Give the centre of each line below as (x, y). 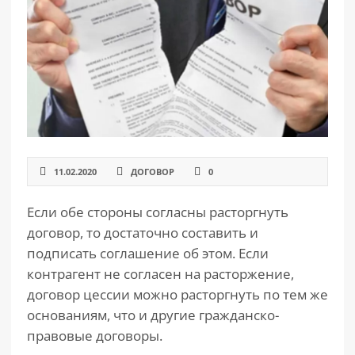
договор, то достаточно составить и (143, 233)
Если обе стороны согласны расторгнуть (158, 212)
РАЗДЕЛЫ (48, 37)
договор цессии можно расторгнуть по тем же (177, 294)
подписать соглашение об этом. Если (148, 253)
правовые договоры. (95, 336)
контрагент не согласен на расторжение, (160, 274)
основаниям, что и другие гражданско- (153, 315)
